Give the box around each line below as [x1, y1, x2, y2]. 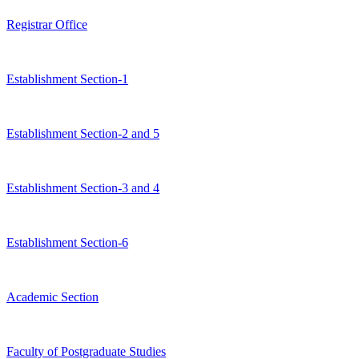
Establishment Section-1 [6, 71, 128, 86]
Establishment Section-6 [6, 235, 128, 249]
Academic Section [6, 289, 99, 304]
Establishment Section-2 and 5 [6, 126, 159, 140]
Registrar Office [6, 17, 87, 31]
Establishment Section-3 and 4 [6, 180, 159, 195]
